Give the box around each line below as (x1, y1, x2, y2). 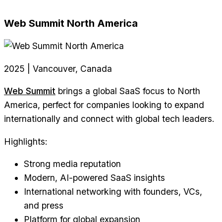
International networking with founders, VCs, (24, 186, 202, 197)
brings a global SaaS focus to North (55, 86, 200, 97)
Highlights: (4, 136, 48, 147)
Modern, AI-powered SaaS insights (24, 172, 165, 183)
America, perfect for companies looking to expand (4, 100, 204, 111)
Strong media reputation (24, 159, 121, 169)
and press (24, 200, 63, 211)
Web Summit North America (4, 17, 138, 30)
